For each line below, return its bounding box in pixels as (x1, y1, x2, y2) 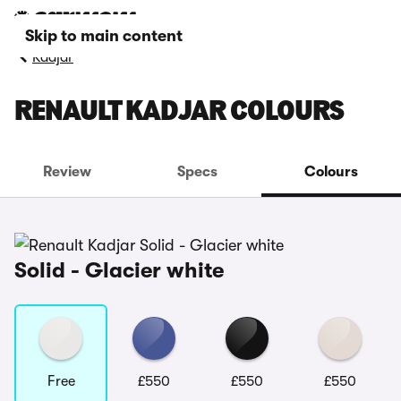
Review (43, 164, 92, 180)
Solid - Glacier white (14, 258, 224, 283)
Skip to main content (25, 27, 183, 45)
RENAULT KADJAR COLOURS (14, 98, 344, 127)
